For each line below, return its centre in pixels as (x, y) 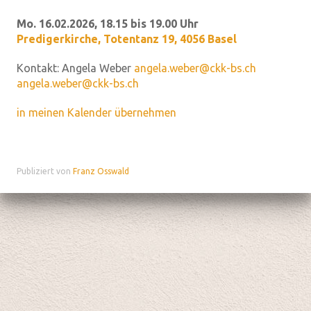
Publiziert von (45, 171)
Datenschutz (146, 184)
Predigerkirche (57, 39)
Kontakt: (39, 68)
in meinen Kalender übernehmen (96, 112)
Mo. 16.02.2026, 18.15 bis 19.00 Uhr (108, 24)
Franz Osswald (101, 171)
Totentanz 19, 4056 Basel (170, 39)
